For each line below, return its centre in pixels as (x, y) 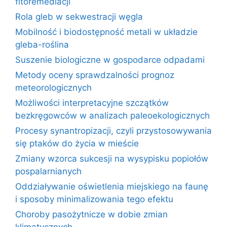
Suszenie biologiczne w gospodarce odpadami (110, 60)
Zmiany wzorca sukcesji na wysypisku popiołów (112, 158)
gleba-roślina (42, 44)
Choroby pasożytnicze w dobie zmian (91, 214)
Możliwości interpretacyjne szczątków (92, 103)
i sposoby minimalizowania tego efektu (94, 199)
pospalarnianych (48, 171)
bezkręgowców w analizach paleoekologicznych (112, 115)
